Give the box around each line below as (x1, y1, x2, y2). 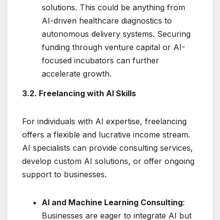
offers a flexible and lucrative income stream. (22, 130, 190, 140)
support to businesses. (22, 169, 107, 180)
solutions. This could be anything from (42, 2, 185, 13)
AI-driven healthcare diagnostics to (42, 16, 172, 26)
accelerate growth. (42, 69, 111, 79)
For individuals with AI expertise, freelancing (22, 116, 187, 127)
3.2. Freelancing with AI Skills (22, 88, 136, 99)
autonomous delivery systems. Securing (42, 29, 191, 39)
